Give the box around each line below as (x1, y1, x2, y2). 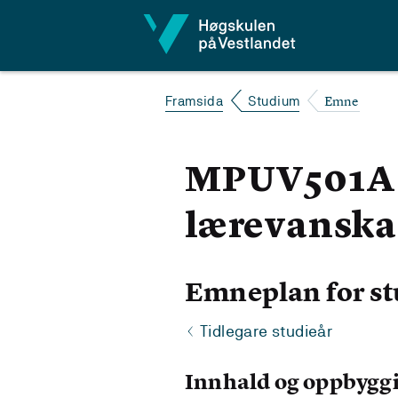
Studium (247, 93, 300, 108)
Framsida (165, 93, 224, 108)
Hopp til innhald (19, 13, 133, 33)
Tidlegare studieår (200, 322, 333, 340)
